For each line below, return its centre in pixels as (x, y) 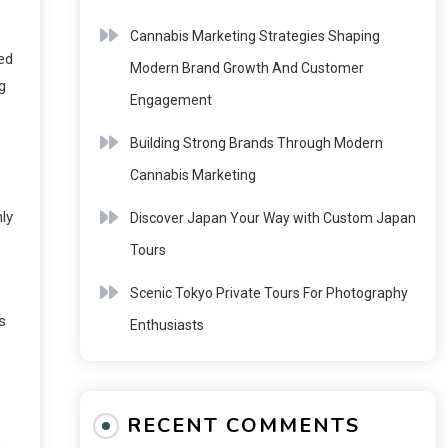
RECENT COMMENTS (243, 425)
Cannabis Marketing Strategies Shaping (254, 36)
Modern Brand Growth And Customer (246, 68)
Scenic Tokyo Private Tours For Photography (268, 293)
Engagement (170, 100)
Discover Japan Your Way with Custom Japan (272, 218)
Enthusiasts (166, 325)
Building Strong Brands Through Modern (256, 143)
